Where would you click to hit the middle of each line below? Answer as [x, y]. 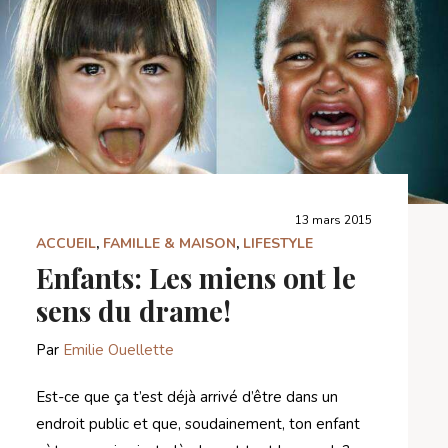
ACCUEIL [66, 243]
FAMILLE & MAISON [169, 243]
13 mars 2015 [333, 219]
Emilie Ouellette [118, 349]
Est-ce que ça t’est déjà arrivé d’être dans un [187, 396]
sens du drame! [133, 310]
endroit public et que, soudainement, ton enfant [198, 423]
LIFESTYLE [278, 243]
